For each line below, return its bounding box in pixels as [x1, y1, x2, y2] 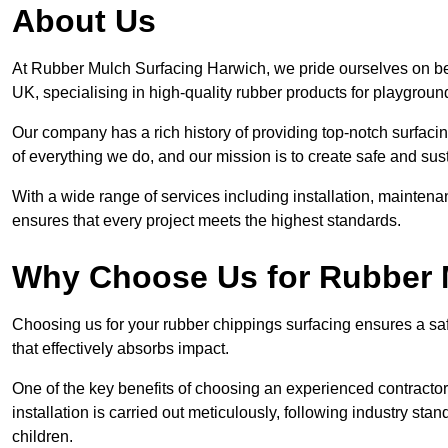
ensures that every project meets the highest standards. [12, 212, 401, 230]
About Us [12, 3, 156, 40]
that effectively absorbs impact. [12, 340, 229, 358]
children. [12, 428, 73, 446]
